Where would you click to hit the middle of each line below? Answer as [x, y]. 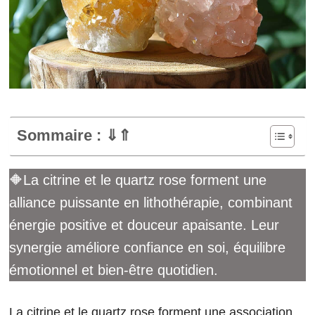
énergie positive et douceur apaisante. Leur [144, 225]
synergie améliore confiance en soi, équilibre [147, 248]
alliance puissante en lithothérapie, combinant [151, 203]
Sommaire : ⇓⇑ [118, 136]
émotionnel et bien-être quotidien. [114, 270]
